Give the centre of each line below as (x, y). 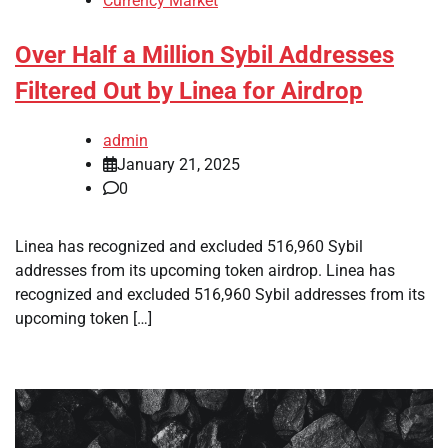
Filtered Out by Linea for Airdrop (189, 91)
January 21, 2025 (178, 164)
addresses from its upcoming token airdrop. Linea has (205, 270)
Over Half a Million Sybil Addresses (204, 55)
